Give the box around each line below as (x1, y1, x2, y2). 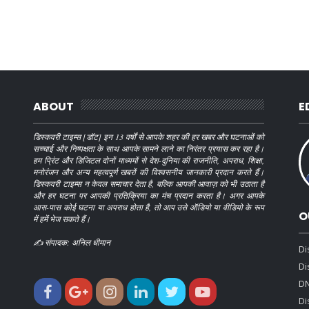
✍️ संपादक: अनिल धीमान (33, 236, 111, 248)
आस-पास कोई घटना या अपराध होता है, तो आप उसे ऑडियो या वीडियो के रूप (33, 201, 264, 212)
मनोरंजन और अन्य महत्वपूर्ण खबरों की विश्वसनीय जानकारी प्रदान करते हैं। (33, 166, 264, 177)
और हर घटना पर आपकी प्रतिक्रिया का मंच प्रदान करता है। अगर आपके (33, 189, 264, 201)
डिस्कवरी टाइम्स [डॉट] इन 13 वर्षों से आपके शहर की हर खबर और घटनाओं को (33, 130, 264, 142)
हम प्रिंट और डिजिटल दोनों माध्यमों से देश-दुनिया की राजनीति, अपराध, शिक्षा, (33, 154, 264, 166)
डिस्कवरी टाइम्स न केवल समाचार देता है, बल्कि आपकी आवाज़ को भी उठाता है (33, 177, 264, 189)
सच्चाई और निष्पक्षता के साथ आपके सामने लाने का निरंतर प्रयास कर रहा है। (33, 142, 264, 154)
